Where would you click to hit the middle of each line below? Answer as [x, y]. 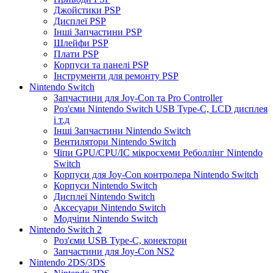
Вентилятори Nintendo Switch [115, 141]
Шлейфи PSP [81, 43]
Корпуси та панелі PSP [101, 65]
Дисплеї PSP [80, 21]
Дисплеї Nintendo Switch [104, 196]
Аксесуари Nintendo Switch [110, 207]
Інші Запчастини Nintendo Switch [122, 130]
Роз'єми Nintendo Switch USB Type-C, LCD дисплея [161, 108]
